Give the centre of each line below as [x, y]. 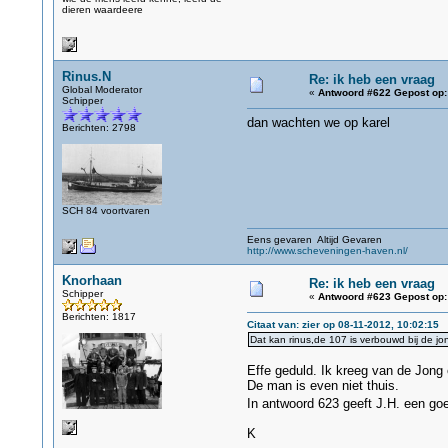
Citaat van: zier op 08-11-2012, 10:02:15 [342, 324]
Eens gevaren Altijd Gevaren [314, 239]
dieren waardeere [102, 9]
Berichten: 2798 [98, 127]
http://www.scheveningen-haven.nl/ [327, 250]
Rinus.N [86, 76]
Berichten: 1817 [98, 316]
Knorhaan [91, 280]
